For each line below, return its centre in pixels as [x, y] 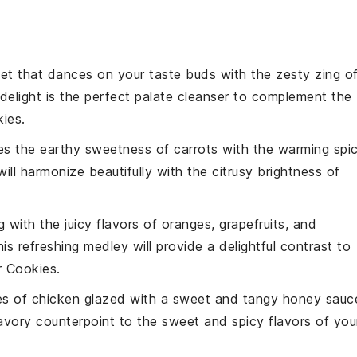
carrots [196, 149]
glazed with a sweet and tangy [181, 299]
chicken [55, 299]
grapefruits [252, 224]
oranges [186, 224]
